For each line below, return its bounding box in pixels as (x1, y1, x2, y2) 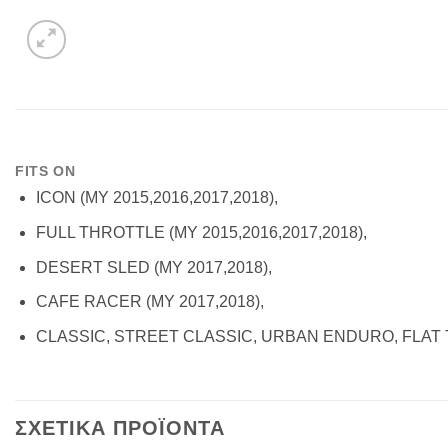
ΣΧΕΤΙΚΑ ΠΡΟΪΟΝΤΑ (15, 416, 225, 439)
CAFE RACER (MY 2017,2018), (35, 293, 264, 311)
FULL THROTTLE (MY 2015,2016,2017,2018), (35, 223, 367, 241)
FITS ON (15, 163, 76, 179)
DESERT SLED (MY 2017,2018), (35, 258, 272, 276)
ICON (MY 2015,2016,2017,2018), (35, 189, 278, 207)
